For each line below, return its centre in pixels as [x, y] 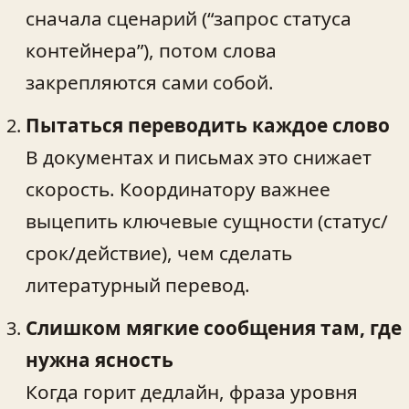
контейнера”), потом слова [151, 50]
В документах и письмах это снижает [199, 157]
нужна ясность [100, 359]
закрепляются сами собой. [150, 82]
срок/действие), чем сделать [159, 252]
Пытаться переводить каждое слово [208, 125]
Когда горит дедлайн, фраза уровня [192, 391]
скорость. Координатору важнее [178, 189]
